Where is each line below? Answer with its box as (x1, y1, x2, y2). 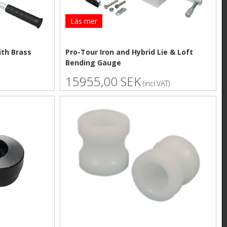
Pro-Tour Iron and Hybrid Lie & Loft (65, 47, 194, 57)
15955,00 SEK (65, 73, 141, 90)
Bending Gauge (65, 58, 122, 67)
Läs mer (70, 16, 98, 26)
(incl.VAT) (141, 79, 170, 89)
